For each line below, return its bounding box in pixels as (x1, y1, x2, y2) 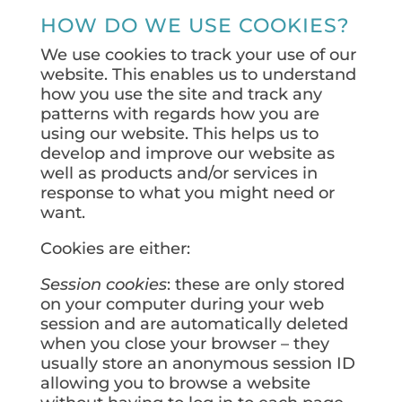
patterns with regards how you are (39, 104, 319, 124)
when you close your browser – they (39, 334, 329, 354)
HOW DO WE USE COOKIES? (39, 13, 350, 38)
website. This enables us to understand (39, 65, 356, 84)
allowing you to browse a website (39, 373, 310, 393)
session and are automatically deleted (39, 314, 348, 334)
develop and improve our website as (39, 144, 335, 163)
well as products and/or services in (39, 163, 318, 183)
